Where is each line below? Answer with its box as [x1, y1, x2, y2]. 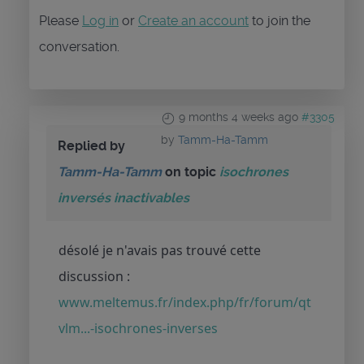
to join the [249, 13, 310, 29]
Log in [82, 13, 119, 29]
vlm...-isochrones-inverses [58, 319, 218, 338]
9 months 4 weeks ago [179, 110, 298, 124]
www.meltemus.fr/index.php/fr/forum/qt [58, 293, 311, 312]
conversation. [39, 39, 119, 55]
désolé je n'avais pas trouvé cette [58, 241, 261, 260]
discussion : [58, 267, 130, 286]
